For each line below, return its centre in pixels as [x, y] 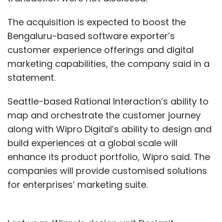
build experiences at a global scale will [92, 143]
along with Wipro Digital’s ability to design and [110, 129]
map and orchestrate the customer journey [104, 115]
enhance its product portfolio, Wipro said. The [109, 157]
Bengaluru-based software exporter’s [91, 36]
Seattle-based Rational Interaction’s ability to [108, 101]
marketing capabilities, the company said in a [109, 64]
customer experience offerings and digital [101, 50]
